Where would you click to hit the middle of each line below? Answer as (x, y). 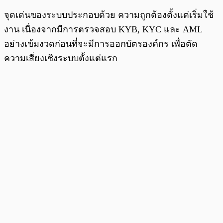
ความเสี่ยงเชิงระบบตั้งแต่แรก (61, 58)
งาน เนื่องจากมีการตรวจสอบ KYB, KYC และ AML (103, 29)
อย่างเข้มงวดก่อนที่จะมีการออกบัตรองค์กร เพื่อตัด (101, 44)
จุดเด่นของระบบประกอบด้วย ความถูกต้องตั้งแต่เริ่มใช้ (109, 15)
